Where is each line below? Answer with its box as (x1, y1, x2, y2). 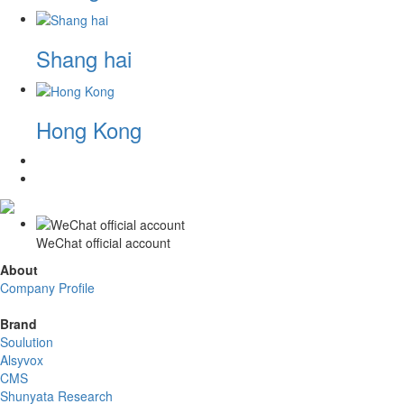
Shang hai (36, 42, 132, 75)
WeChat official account (36, 234, 170, 252)
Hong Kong (36, 113, 142, 145)
